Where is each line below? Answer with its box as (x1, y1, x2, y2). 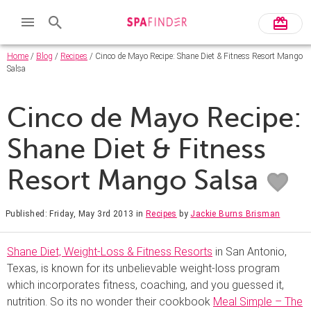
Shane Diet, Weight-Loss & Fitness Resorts (7, 244, 212, 258)
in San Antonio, (212, 244, 287, 258)
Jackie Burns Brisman (190, 208, 280, 219)
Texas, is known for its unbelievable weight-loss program (7, 261, 280, 275)
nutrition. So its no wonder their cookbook (7, 294, 213, 308)
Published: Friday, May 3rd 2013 (6, 208, 134, 219)
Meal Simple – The (213, 294, 303, 308)
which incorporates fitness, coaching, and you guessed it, (7, 278, 284, 292)
